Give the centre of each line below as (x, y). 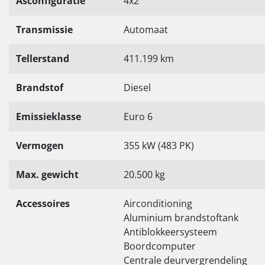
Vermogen (40, 145)
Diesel (137, 87)
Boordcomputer (160, 246)
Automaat (146, 29)
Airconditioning (158, 203)
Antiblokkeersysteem (170, 232)
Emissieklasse (49, 116)
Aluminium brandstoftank (181, 217)
